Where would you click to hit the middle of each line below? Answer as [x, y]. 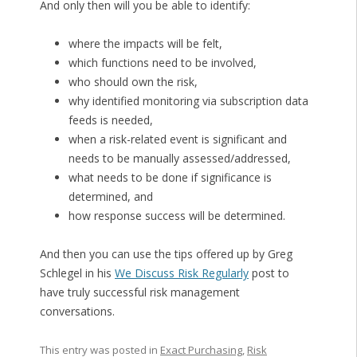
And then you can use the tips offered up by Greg [166, 254]
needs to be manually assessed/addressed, [179, 159]
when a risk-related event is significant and [177, 139]
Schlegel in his [77, 273]
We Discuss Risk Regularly [181, 273]
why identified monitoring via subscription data [188, 101]
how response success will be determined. [177, 216]
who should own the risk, [133, 82]
